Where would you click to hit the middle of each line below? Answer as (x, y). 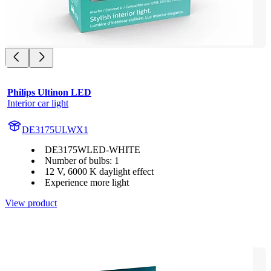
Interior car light (38, 103)
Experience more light (87, 183)
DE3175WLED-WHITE (93, 150)
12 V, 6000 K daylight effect (99, 172)
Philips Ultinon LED (49, 93)
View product (31, 203)
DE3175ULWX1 (55, 130)
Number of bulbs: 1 (82, 161)
